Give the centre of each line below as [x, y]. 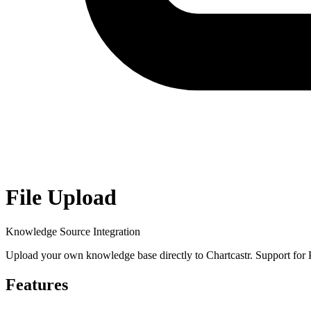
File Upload [61, 197]
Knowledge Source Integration [73, 231]
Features [37, 284]
